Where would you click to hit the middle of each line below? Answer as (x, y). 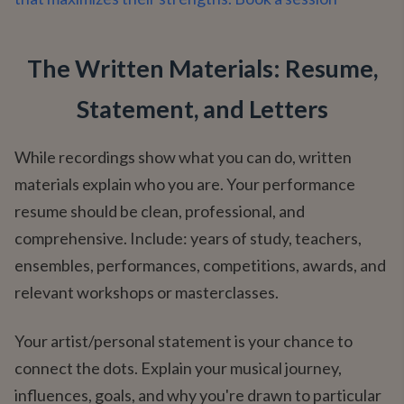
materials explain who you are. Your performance (185, 184)
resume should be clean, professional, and (160, 211)
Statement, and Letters (202, 109)
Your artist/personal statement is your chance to (184, 341)
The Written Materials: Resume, (202, 68)
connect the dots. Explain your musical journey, (178, 368)
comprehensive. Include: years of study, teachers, (188, 238)
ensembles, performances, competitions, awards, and (200, 265)
